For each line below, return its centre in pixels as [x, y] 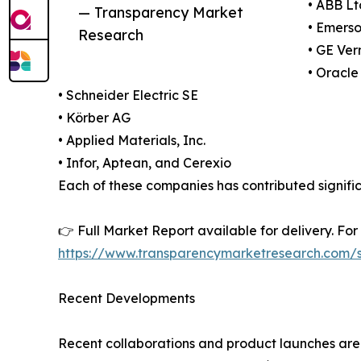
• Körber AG [94, 118]
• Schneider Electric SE [128, 95]
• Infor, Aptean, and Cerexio [145, 163]
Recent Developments [127, 299]
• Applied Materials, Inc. [132, 141]
